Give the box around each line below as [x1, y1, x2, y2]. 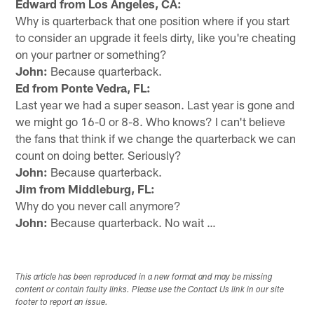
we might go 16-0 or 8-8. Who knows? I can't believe [15, 114, 286, 128]
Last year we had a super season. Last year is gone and [15, 97, 295, 111]
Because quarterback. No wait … [48, 214, 217, 229]
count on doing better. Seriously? [15, 147, 182, 162]
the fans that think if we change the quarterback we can [15, 130, 296, 145]
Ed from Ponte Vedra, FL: [15, 80, 151, 95]
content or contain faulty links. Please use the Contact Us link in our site [15, 285, 285, 294]
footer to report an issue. [15, 298, 109, 307]
